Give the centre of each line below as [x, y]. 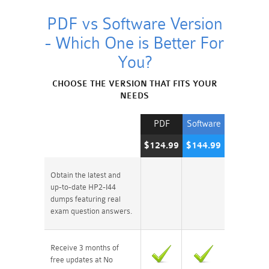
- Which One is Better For [134, 43]
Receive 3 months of [85, 247]
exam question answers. [91, 211]
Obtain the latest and [86, 175]
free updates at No [82, 259]
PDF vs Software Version [134, 24]
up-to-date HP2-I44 [83, 187]
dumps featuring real [86, 199]
